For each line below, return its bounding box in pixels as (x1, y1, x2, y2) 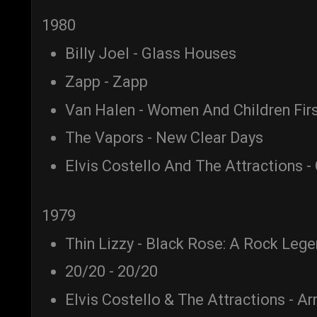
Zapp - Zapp (65, 72, 148, 91)
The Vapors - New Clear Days (65, 129, 263, 147)
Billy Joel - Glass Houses (65, 45, 236, 63)
